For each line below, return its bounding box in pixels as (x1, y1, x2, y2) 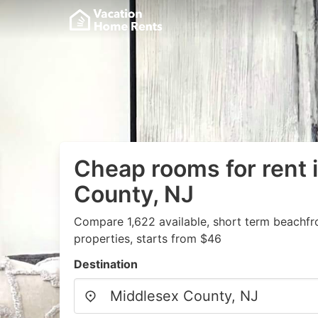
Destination (74, 257, 138, 271)
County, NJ (74, 180, 194, 208)
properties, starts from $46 (74, 231, 221, 246)
